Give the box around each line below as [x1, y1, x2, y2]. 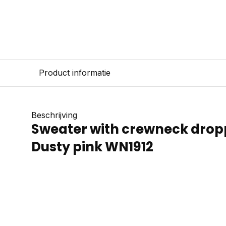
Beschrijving [31, 110, 77, 120]
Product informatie [39, 68, 110, 78]
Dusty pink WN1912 [31, 138, 153, 156]
